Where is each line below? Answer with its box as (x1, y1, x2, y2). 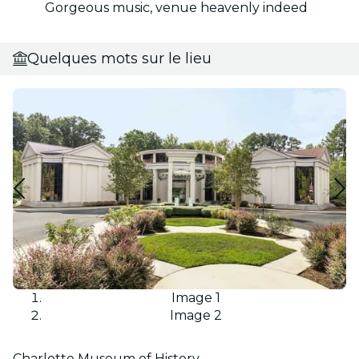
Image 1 (171, 289, 220, 305)
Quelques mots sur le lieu (27, 49, 212, 67)
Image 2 (169, 307, 222, 323)
